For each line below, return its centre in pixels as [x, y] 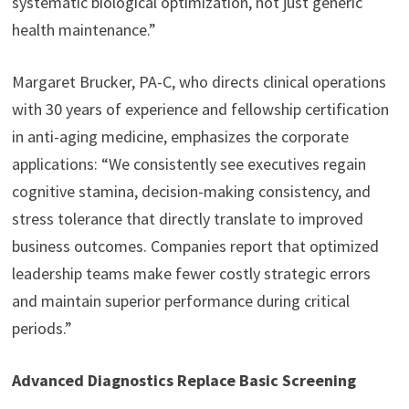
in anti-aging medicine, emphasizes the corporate [180, 137]
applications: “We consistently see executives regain [189, 164]
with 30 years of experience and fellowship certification [200, 110]
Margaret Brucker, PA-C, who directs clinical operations [199, 82]
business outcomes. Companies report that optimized [195, 246]
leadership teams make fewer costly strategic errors [191, 274]
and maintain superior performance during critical [180, 301]
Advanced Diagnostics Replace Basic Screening [184, 381]
